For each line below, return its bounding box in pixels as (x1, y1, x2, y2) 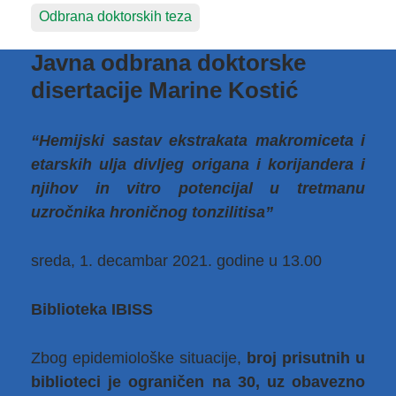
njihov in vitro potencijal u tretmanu (31, 179, 365, 197)
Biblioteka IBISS (31, 301, 153, 318)
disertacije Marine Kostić (31, 77, 298, 103)
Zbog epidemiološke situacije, (31, 349, 247, 367)
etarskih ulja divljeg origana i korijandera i (31, 156, 365, 173)
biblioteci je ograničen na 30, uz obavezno (31, 373, 365, 391)
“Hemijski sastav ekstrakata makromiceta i (31, 132, 365, 149)
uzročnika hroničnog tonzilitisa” (31, 203, 273, 221)
